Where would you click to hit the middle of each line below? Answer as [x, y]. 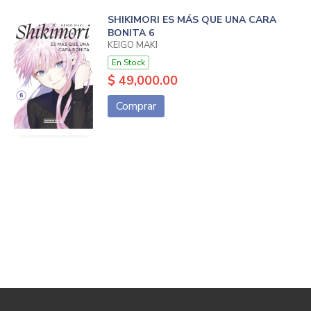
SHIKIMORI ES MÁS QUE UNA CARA [192, 20]
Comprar [136, 107]
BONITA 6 [131, 33]
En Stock [128, 63]
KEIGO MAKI [132, 45]
